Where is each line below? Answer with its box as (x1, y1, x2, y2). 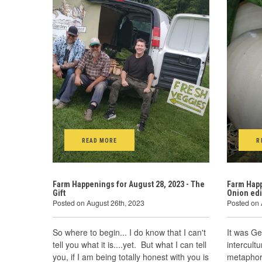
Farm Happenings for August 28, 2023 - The (53, 180, 205, 189)
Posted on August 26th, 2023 (53, 198, 144, 208)
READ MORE (82, 137, 118, 144)
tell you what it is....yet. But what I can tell (53, 239, 206, 250)
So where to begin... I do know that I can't (53, 226, 206, 238)
